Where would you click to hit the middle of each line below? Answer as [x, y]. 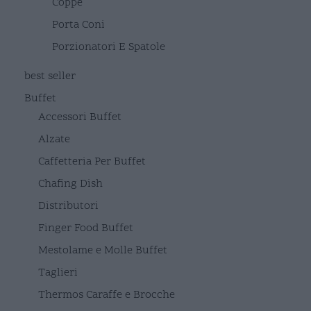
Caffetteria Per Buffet [92, 161]
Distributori [68, 206]
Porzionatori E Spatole [109, 47]
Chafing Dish [70, 184]
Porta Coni [78, 25]
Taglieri [58, 272]
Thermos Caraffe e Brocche [107, 295]
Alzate [54, 139]
